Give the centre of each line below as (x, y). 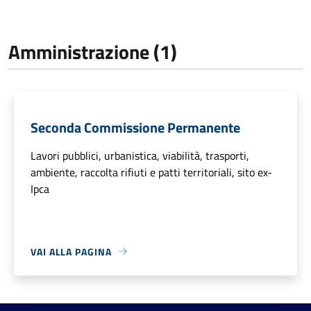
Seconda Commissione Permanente (135, 127)
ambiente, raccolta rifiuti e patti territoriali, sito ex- (151, 172)
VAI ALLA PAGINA (71, 251)
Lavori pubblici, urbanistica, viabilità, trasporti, (140, 155)
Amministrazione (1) (93, 51)
